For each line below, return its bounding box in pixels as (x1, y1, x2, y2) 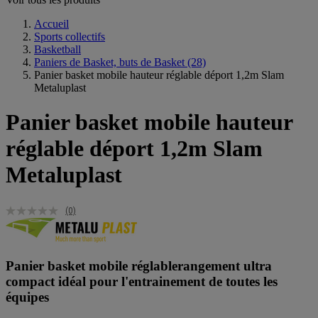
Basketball (34, 43, 81, 55)
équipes (6, 290, 49, 305)
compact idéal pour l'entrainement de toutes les (6, 274, 278, 290)
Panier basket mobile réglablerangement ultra (6, 258, 272, 274)
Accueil (34, 17, 69, 30)
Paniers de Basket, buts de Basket (34, 55, 185, 68)
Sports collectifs (34, 30, 105, 43)
